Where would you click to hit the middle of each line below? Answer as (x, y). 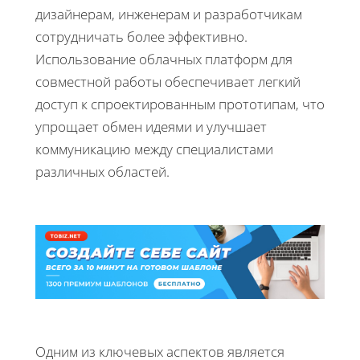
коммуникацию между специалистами (154, 149)
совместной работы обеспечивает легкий (168, 81)
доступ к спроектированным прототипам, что (180, 104)
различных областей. (102, 171)
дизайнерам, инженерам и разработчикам (169, 14)
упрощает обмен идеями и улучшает (151, 126)
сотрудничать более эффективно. (141, 36)
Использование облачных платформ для (164, 59)
